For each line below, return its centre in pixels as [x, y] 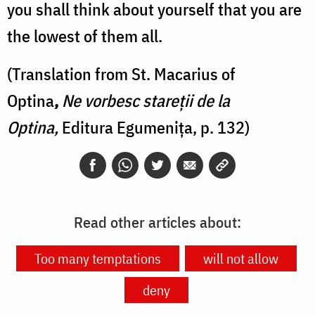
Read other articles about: [157, 222]
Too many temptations [98, 259]
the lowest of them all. [85, 36]
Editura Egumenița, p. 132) [154, 128]
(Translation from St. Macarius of [121, 74]
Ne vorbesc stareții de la [146, 101]
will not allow [241, 259]
